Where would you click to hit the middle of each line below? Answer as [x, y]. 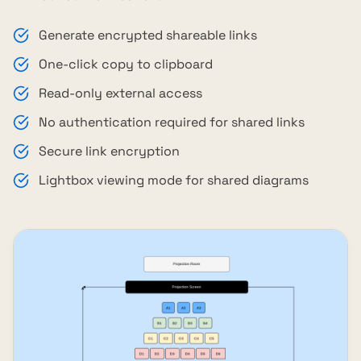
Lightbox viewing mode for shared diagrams [174, 180]
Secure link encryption [109, 151]
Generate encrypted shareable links [148, 35]
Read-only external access [120, 93]
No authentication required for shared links [172, 122]
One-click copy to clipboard [126, 64]
